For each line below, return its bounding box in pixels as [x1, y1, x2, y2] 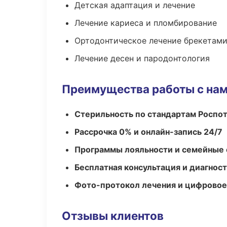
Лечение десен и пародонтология [74, 53, 210, 63]
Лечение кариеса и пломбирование [74, 18, 217, 28]
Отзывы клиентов [62, 209, 164, 222]
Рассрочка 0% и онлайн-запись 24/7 [74, 127, 222, 137]
